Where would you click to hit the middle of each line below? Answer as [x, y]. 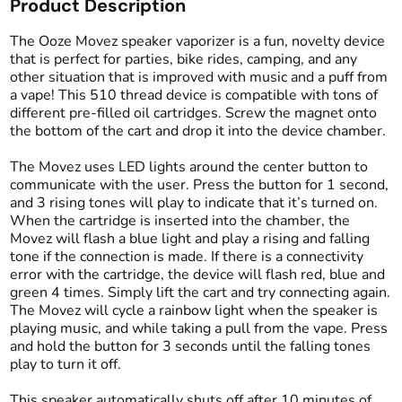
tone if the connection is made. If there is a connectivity [186, 257]
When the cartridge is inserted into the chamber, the [179, 221]
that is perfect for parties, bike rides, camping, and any [183, 59]
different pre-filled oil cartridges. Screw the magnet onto [193, 113]
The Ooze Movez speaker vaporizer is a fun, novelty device [197, 41]
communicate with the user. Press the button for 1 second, [199, 185]
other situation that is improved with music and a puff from [198, 77]
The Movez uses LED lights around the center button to [188, 167]
